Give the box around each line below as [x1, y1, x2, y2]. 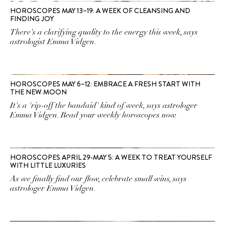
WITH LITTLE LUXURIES [10, 160, 86, 170]
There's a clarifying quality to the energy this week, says [10, 27, 198, 37]
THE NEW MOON [10, 87, 67, 97]
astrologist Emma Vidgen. [10, 37, 96, 47]
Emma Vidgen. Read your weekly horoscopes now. [10, 110, 177, 120]
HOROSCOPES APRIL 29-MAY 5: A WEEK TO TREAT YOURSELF [10, 152, 212, 162]
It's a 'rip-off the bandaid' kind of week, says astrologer [10, 100, 197, 110]
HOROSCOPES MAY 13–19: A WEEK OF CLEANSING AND [10, 6, 190, 16]
